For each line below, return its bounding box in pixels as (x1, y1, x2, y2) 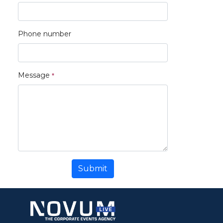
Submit (78, 164, 108, 174)
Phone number (18, 29, 71, 39)
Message (18, 71, 50, 80)
